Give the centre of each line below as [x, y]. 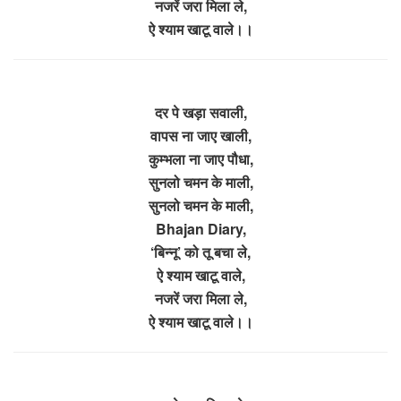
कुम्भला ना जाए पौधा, [200, 158]
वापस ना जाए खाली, [200, 135]
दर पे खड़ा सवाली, [200, 112]
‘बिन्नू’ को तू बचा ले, [200, 252]
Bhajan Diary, [200, 228]
